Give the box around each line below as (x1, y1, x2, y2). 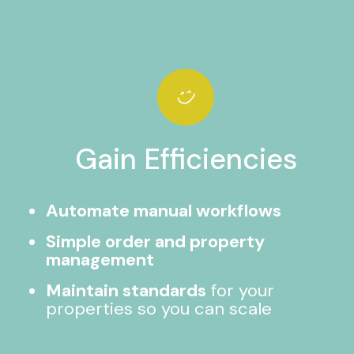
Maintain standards (46, 279, 207, 302)
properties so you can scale (46, 297, 273, 320)
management (46, 248, 155, 271)
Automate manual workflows (46, 199, 282, 222)
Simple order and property (46, 230, 265, 253)
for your (206, 279, 275, 302)
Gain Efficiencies (74, 141, 297, 178)
